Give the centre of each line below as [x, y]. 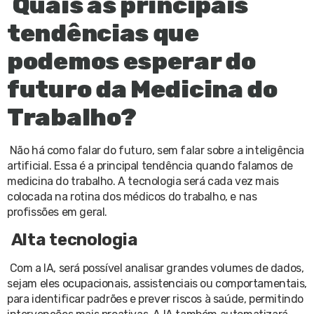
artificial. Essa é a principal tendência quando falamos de [150, 165]
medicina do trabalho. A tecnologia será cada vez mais [143, 181]
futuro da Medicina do [142, 89]
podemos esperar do [131, 61]
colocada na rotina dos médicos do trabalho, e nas [132, 196]
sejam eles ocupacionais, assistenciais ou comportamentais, [157, 284]
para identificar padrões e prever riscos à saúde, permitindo [156, 299]
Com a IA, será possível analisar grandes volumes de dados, [157, 268]
